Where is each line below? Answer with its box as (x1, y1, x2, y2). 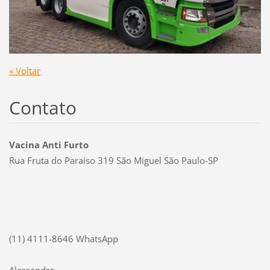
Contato (8, 95, 77, 120)
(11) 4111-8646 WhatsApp (8, 232, 118, 245)
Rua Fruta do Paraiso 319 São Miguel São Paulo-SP (8, 154, 218, 166)
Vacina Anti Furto (8, 138, 89, 151)
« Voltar (8, 64, 40, 77)
